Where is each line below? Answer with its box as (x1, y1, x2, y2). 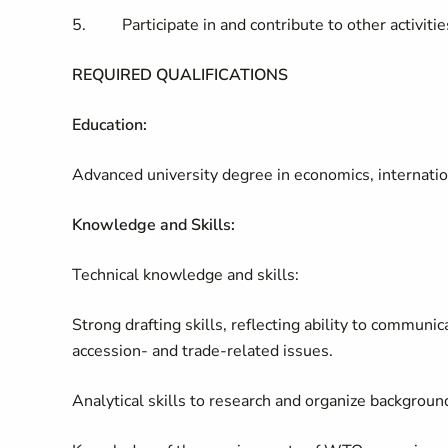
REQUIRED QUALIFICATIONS (72, 64, 288, 86)
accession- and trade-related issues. (72, 340, 333, 362)
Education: (72, 114, 147, 136)
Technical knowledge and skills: (72, 264, 299, 286)
